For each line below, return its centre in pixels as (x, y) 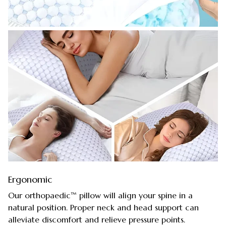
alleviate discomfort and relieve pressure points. (97, 220)
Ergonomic (30, 179)
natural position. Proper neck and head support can (103, 208)
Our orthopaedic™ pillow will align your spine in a (100, 195)
